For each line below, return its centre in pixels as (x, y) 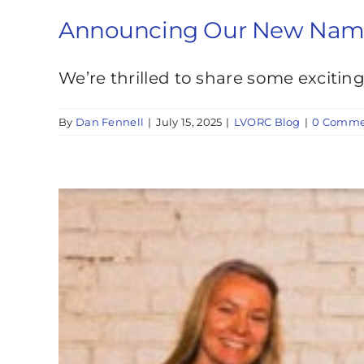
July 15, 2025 (189, 121)
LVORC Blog (267, 121)
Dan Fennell (110, 121)
